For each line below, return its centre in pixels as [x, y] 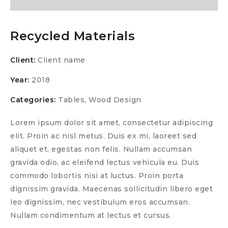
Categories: [33, 100]
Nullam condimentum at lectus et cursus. [91, 216]
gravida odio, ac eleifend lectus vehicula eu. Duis [105, 163]
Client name [62, 60]
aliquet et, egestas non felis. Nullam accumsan [101, 149]
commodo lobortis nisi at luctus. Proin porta [97, 176]
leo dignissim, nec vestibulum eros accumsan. [100, 202]
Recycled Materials [73, 36]
